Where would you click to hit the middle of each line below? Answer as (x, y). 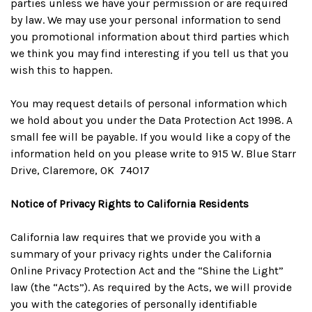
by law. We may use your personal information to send (146, 20)
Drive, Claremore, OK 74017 (80, 170)
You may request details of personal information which (149, 103)
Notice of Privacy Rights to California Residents (130, 204)
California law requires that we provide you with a (135, 237)
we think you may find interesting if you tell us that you (150, 53)
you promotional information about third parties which (150, 37)
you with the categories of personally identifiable (134, 304)
